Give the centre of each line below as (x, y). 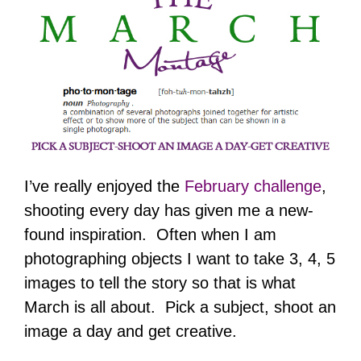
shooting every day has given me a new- (169, 211)
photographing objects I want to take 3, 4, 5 (180, 259)
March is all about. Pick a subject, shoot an (180, 307)
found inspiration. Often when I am (150, 235)
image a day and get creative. (133, 332)
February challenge (253, 187)
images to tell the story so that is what (160, 283)
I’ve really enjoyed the (104, 187)
